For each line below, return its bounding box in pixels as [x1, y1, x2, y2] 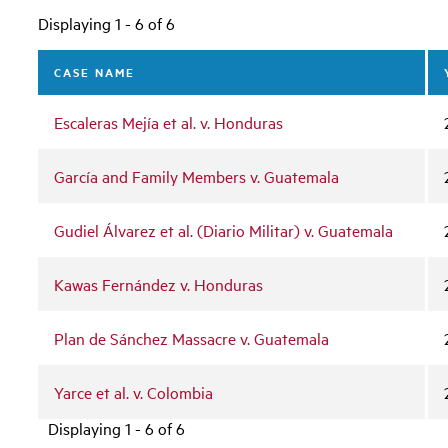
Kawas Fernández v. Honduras [54, 272, 264, 295]
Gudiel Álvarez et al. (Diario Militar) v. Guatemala [54, 218, 394, 241]
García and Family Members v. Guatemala [54, 164, 340, 187]
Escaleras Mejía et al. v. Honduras [54, 110, 284, 133]
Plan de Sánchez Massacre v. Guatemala [54, 326, 330, 349]
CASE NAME [54, 63, 136, 80]
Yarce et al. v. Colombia [54, 380, 214, 403]
